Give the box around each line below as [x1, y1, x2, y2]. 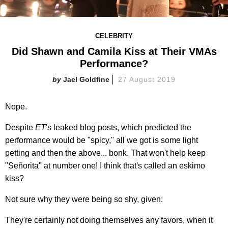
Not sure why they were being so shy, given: [5, 194, 163, 204]
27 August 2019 [118, 75, 176, 83]
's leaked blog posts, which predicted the [46, 123, 191, 132]
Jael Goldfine [63, 75, 110, 83]
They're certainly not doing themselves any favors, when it [5, 215, 213, 224]
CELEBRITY [95, 32, 133, 40]
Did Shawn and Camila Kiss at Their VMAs [11, 45, 217, 57]
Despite [5, 123, 35, 132]
